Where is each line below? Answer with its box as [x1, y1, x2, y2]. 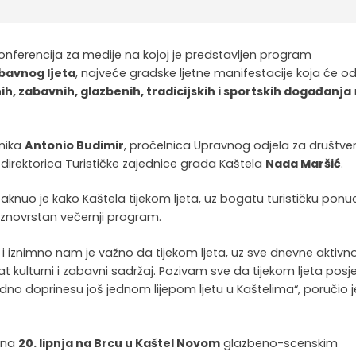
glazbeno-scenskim [220, 335, 339, 351]
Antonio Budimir [25, 137, 125, 153]
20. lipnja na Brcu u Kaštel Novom [18, 335, 221, 351]
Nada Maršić [265, 155, 342, 172]
